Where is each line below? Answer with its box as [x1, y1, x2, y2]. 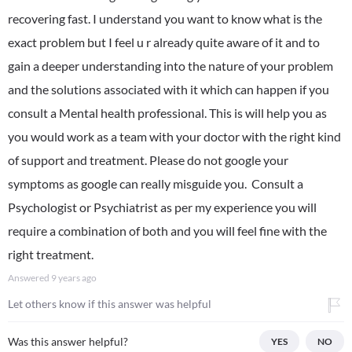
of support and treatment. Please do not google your [8, 152, 288, 167]
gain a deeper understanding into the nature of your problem [8, 58, 333, 73]
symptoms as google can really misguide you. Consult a [8, 176, 303, 191]
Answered [8, 272, 51, 284]
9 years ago [51, 272, 97, 284]
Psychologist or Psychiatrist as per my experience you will [8, 200, 317, 214]
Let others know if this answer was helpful [8, 297, 211, 310]
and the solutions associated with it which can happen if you [8, 82, 329, 97]
